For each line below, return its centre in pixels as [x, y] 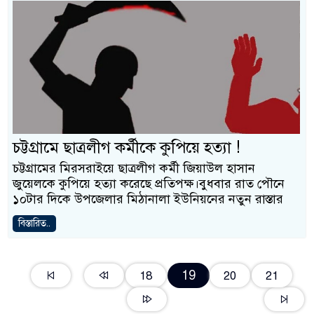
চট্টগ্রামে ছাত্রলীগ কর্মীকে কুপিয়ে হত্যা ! [127, 148]
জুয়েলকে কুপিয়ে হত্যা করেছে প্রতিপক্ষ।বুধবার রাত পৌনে [149, 184]
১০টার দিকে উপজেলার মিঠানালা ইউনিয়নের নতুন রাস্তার [148, 199]
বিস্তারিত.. [34, 223]
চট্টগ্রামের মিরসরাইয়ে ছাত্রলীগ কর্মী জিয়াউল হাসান [134, 168]
